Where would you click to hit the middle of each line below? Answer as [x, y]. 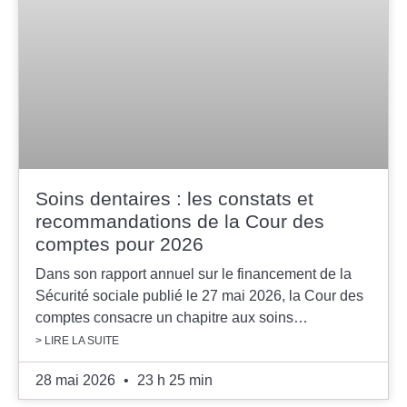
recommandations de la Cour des [180, 221]
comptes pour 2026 [119, 243]
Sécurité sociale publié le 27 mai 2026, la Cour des [199, 295]
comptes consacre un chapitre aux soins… [172, 317]
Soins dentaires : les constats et [174, 198]
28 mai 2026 [77, 380]
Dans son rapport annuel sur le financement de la [194, 273]
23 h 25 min [173, 380]
